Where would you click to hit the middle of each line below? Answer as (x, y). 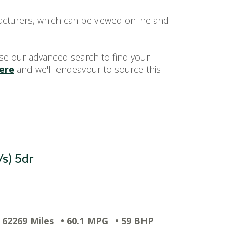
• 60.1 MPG (84, 221)
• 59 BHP (134, 221)
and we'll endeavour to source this (88, 69)
